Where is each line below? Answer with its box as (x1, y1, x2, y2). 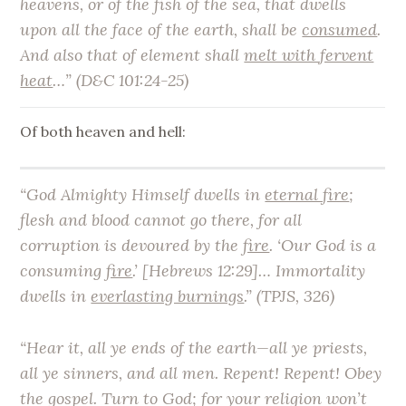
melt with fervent (244, 44, 374, 66)
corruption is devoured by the (20, 234, 244, 256)
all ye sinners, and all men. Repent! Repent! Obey (20, 362, 382, 383)
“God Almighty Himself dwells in (20, 183, 266, 205)
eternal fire (265, 183, 350, 205)
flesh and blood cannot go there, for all (20, 208, 303, 230)
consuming (20, 259, 107, 281)
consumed (302, 19, 378, 41)
